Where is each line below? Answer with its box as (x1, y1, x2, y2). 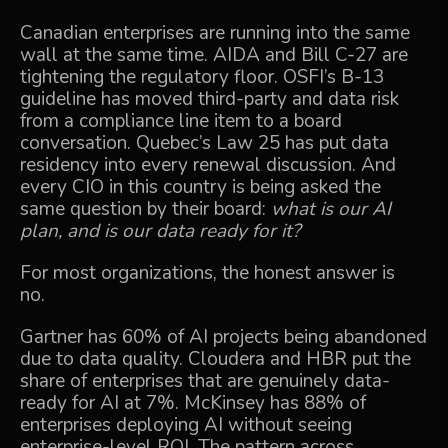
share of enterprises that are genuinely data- (20, 368, 390, 394)
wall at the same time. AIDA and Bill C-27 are (20, 42, 408, 68)
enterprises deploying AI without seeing (20, 412, 352, 438)
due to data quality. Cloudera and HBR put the (20, 346, 411, 372)
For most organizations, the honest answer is (20, 260, 395, 286)
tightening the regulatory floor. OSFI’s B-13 (20, 64, 384, 90)
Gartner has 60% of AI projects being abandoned (20, 324, 427, 350)
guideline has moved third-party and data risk (20, 86, 399, 112)
